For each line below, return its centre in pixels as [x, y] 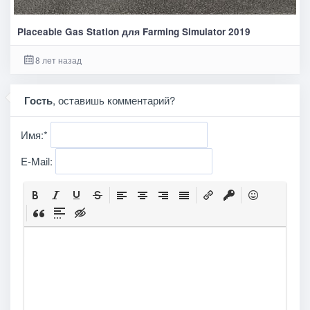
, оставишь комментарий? [114, 100]
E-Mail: [38, 161]
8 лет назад [58, 60]
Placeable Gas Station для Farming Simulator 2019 [134, 31]
